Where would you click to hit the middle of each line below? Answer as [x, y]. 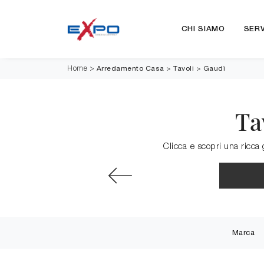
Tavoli [184, 68]
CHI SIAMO [203, 29]
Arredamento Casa [130, 68]
